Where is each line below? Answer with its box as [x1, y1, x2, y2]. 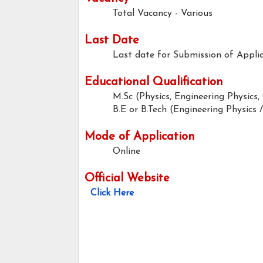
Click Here [90, 188, 134, 198]
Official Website [85, 173, 170, 185]
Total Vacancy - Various [113, 9, 213, 19]
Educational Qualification [85, 76, 223, 89]
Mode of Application [85, 131, 195, 143]
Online [113, 147, 143, 157]
